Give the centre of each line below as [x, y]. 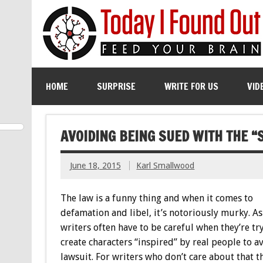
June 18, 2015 [95, 166]
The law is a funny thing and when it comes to [156, 198]
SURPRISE [116, 86]
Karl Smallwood [166, 166]
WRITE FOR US [191, 86]
